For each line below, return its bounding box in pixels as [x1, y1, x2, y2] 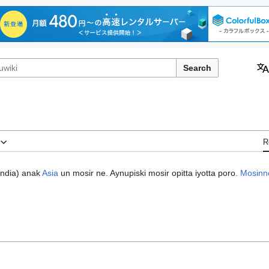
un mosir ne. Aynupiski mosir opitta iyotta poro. [58, 168, 240, 178]
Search [183, 62, 211, 73]
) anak [16, 168, 42, 178]
